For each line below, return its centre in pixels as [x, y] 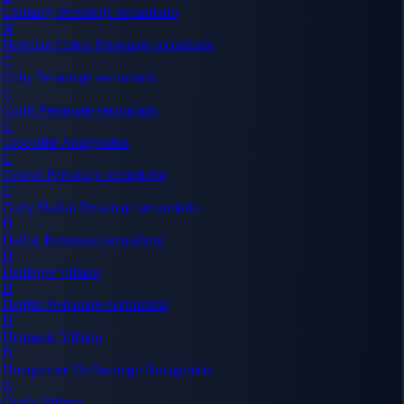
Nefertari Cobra [48, 44]
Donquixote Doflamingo [73, 369]
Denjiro [25, 304]
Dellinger [30, 271]
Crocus [24, 174]
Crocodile [31, 142]
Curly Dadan [41, 207]
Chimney [30, 12]
